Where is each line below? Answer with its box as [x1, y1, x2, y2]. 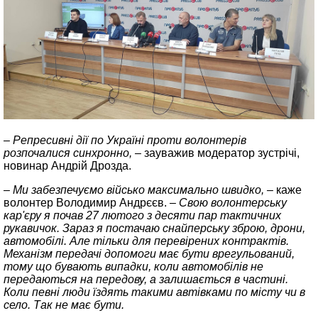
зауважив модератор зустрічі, [144, 147, 300, 159]
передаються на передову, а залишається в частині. [4, 273, 288, 285]
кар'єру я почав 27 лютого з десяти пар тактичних [4, 209, 281, 221]
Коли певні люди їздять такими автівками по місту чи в [4, 286, 305, 298]
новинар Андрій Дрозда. [4, 160, 131, 172]
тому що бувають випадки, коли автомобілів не [4, 261, 263, 273]
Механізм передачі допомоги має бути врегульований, [4, 248, 295, 260]
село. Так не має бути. [4, 299, 124, 311]
